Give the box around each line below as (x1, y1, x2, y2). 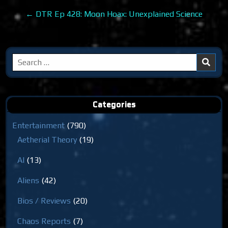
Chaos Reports (17, 216, 71, 226)
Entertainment (12, 120, 65, 130)
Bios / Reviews (17, 195, 71, 206)
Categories (92, 99, 136, 109)
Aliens (17, 175, 40, 185)
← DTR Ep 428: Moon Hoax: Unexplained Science (25, 9, 203, 19)
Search (12, 54, 36, 65)
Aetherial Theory (17, 134, 77, 145)
